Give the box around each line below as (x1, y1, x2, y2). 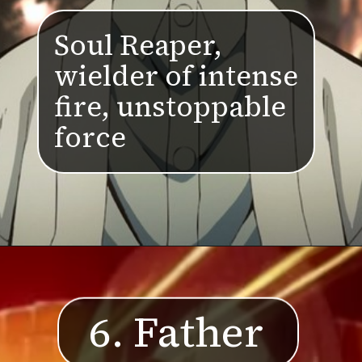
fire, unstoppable (54, 86, 287, 126)
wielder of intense (54, 56, 299, 95)
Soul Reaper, (54, 25, 223, 65)
